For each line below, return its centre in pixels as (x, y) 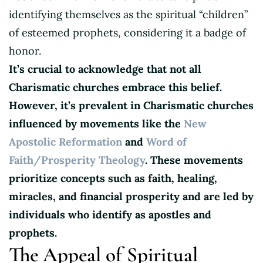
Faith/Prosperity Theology (77, 160)
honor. (25, 50)
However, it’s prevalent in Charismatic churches (131, 105)
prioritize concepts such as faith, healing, (113, 178)
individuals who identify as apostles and (110, 214)
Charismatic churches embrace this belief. (115, 87)
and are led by (218, 196)
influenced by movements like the (96, 123)
